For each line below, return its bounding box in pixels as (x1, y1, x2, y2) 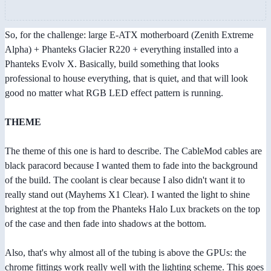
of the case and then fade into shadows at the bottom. (5, 218, 206, 229)
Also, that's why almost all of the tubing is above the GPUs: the (5, 247, 246, 258)
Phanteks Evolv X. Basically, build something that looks (5, 59, 219, 70)
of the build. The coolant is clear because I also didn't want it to (5, 175, 245, 186)
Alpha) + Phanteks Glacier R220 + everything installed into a (5, 44, 238, 55)
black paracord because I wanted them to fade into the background (5, 160, 258, 171)
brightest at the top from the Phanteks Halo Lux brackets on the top (5, 204, 260, 215)
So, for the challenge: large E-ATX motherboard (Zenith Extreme (5, 30, 253, 41)
